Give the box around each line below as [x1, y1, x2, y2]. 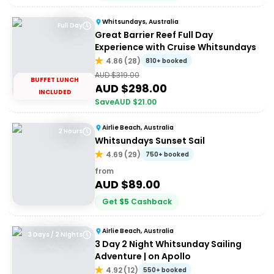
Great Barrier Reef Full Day [95, 29, 213, 41]
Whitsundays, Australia [102, 17, 179, 26]
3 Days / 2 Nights [28, 230, 83, 239]
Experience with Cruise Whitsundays [95, 41, 256, 53]
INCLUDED [38, 87, 72, 97]
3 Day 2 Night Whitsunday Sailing [95, 238, 242, 250]
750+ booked [146, 150, 189, 159]
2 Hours [58, 127, 83, 136]
